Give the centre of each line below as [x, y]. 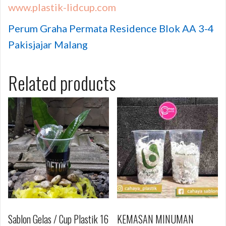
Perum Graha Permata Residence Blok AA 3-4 [111, 28]
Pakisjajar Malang [48, 44]
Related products [62, 82]
